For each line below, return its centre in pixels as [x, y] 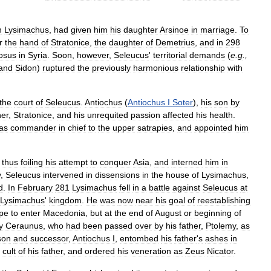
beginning [213, 213]
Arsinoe [174, 30]
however [93, 55]
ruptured [59, 68]
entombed [139, 238]
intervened [63, 175]
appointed [213, 128]
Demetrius [175, 42]
